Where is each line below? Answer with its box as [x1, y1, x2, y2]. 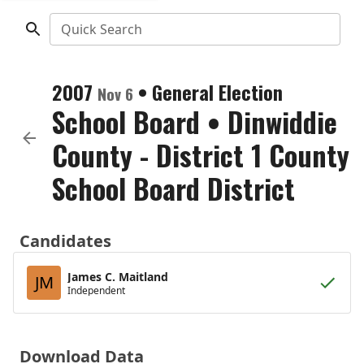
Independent [67, 283, 125, 297]
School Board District [52, 167, 295, 209]
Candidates [19, 230, 111, 252]
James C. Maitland [67, 268, 168, 284]
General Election [152, 77, 283, 106]
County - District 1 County [52, 134, 349, 175]
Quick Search [60, 20, 142, 38]
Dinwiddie [227, 101, 337, 142]
